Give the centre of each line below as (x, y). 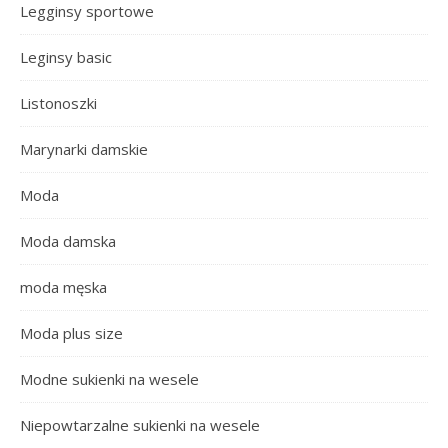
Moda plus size (71, 333)
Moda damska (68, 241)
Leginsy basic (66, 57)
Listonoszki (58, 103)
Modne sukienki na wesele (109, 379)
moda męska (63, 287)
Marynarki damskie (84, 149)
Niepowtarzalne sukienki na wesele (140, 425)
